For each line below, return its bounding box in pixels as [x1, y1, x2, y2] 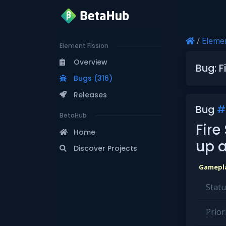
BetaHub [60, 111, 87, 120]
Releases [74, 89, 107, 100]
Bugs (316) [74, 73, 112, 84]
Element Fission [60, 41, 108, 50]
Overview [74, 57, 107, 68]
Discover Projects [74, 143, 137, 153]
